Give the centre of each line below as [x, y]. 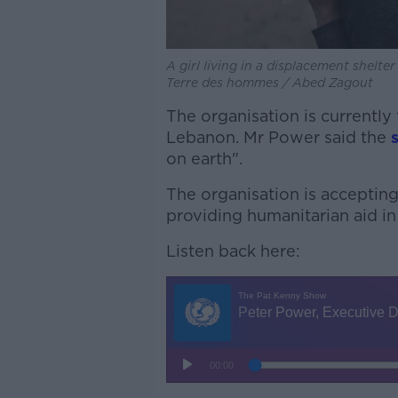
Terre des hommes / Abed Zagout [269, 83]
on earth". [204, 159]
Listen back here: [233, 251]
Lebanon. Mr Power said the [278, 138]
